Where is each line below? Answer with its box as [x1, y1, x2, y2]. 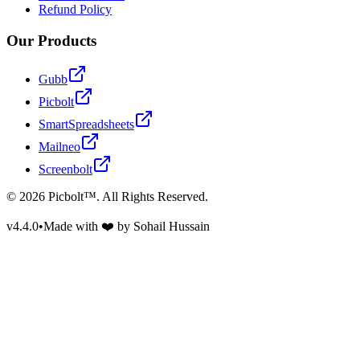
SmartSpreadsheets [39, 117, 134, 132]
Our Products [6, 31, 96, 49]
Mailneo [39, 140, 80, 154]
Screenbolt [39, 162, 92, 177]
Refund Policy [39, 2, 112, 16]
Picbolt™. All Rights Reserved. [45, 190, 208, 204]
